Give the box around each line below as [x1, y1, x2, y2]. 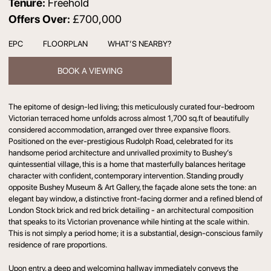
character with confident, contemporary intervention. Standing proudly [8, 171, 243, 181]
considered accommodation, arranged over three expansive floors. [8, 125, 230, 135]
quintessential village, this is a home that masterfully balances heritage [8, 159, 246, 169]
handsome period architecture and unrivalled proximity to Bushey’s [8, 148, 232, 158]
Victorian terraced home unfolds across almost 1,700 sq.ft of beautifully [8, 113, 249, 123]
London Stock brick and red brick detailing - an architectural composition [8, 205, 253, 215]
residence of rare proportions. [8, 240, 107, 250]
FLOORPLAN [43, 38, 88, 48]
